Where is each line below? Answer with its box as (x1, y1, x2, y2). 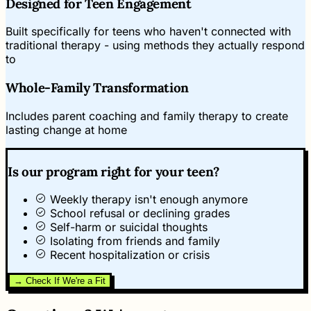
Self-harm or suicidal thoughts (50, 220, 208, 235)
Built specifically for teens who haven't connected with (6, 24, 291, 39)
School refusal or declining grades (50, 206, 230, 221)
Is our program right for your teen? (8, 162, 219, 180)
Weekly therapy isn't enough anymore (50, 192, 248, 207)
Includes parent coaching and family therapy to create (6, 108, 288, 123)
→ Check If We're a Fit (14, 276, 106, 287)
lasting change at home (6, 122, 127, 137)
